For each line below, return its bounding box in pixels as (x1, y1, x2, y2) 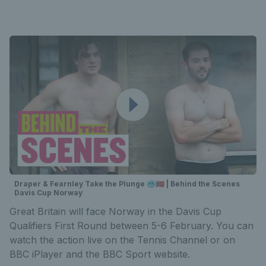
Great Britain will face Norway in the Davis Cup (9, 205, 221, 217)
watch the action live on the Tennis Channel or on (9, 233, 235, 246)
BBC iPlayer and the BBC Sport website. (9, 248, 190, 260)
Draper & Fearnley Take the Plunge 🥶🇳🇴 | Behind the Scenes (14, 179, 240, 188)
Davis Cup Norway (14, 188, 83, 197)
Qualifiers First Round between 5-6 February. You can (9, 219, 254, 232)
